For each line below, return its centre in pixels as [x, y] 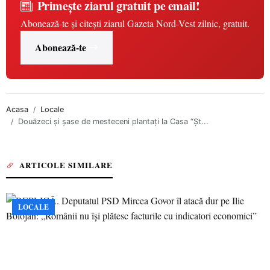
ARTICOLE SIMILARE [66, 165]
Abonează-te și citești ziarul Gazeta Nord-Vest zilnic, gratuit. [135, 23]
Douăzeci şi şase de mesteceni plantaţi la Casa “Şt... [113, 121]
